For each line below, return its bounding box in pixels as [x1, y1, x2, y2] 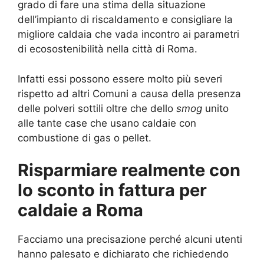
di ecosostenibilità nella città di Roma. [18, 43, 197, 55]
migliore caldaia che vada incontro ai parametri [18, 28, 239, 41]
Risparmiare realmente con [18, 160, 240, 181]
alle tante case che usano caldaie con [18, 117, 196, 129]
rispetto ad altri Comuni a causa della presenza [18, 87, 241, 100]
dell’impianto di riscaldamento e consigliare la [18, 14, 233, 26]
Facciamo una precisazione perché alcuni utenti [18, 233, 242, 246]
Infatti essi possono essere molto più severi [18, 72, 222, 85]
